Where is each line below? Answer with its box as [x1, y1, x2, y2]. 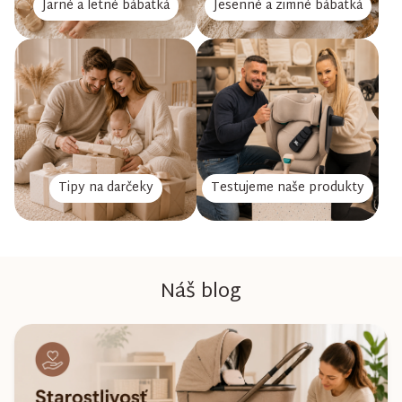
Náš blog [161, 274, 241, 310]
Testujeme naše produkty [211, 176, 364, 199]
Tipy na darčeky [57, 176, 153, 199]
